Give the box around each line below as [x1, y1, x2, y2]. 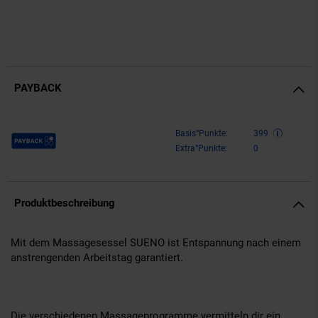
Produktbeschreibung [14, 196, 115, 209]
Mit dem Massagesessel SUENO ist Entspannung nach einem [11, 236, 301, 249]
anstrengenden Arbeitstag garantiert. [11, 251, 183, 264]
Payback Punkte [11, 128, 86, 141]
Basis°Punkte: [175, 128, 228, 138]
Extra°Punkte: [175, 143, 227, 153]
